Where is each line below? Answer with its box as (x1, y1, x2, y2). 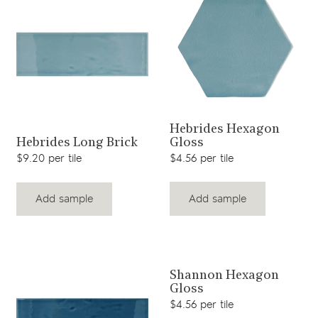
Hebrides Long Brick (16, 136, 138, 150)
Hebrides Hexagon (169, 123, 280, 137)
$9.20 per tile (16, 151, 82, 167)
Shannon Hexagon (169, 269, 279, 283)
